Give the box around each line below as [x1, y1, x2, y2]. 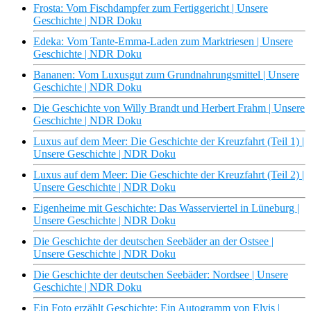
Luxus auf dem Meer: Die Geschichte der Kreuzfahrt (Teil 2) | [33, 169, 304, 181]
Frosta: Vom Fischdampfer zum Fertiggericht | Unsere [33, 2, 268, 15]
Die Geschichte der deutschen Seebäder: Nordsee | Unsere [33, 269, 288, 281]
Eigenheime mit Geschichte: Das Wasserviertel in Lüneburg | [33, 202, 299, 215]
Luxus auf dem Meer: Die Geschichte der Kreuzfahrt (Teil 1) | [33, 135, 304, 148]
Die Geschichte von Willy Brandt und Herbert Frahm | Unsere [33, 102, 305, 115]
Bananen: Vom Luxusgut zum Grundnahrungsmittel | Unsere [33, 69, 299, 81]
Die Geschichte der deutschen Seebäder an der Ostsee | [33, 235, 274, 248]
